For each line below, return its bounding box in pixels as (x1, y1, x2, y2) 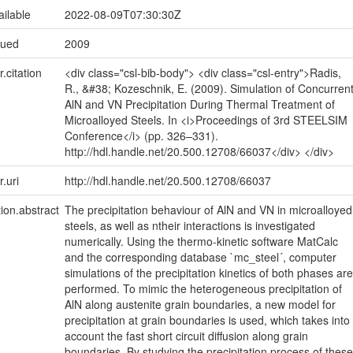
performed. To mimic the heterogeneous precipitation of (64, 281, 342, 297)
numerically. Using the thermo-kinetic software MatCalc (64, 233, 338, 250)
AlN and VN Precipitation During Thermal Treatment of (64, 96, 335, 113)
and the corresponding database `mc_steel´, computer (64, 249, 336, 266)
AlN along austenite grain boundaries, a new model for (64, 296, 336, 313)
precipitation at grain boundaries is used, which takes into (64, 312, 350, 329)
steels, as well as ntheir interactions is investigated (64, 217, 315, 234)
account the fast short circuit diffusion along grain (64, 328, 308, 344)
